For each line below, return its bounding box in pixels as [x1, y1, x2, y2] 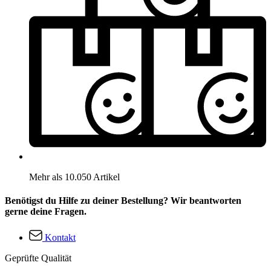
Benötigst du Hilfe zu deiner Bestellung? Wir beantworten [5, 195, 241, 206]
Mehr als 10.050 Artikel [29, 171, 120, 182]
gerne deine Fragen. [5, 206, 87, 217]
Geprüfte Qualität [5, 253, 71, 264]
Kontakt [45, 232, 76, 243]
